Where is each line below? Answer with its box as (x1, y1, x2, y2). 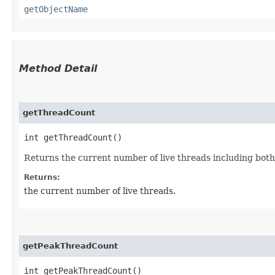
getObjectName (24, 4, 88, 14)
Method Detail (19, 62, 97, 74)
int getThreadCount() (24, 132, 122, 142)
